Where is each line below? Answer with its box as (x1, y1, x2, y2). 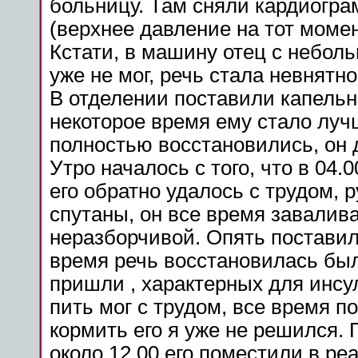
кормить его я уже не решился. (50, 319, 349, 341)
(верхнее (50, 18, 140, 40)
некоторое (50, 110, 151, 133)
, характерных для (125, 272, 309, 295)
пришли (50, 272, 125, 295)
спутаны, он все (50, 203, 206, 225)
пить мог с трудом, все (50, 296, 271, 318)
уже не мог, (50, 64, 160, 86)
